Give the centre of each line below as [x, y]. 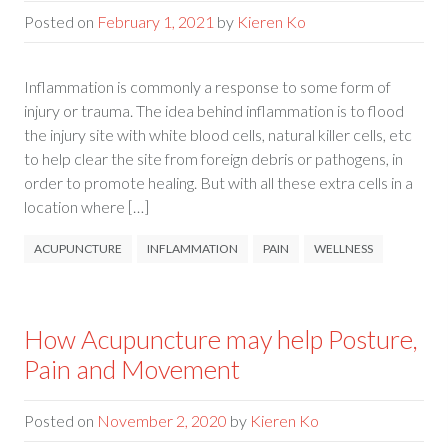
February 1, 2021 [155, 21]
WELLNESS [343, 248]
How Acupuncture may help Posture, [220, 339]
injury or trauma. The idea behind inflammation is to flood [213, 110]
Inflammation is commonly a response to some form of [207, 86]
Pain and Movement [131, 369]
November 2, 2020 [161, 420]
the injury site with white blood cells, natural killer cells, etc [217, 134]
